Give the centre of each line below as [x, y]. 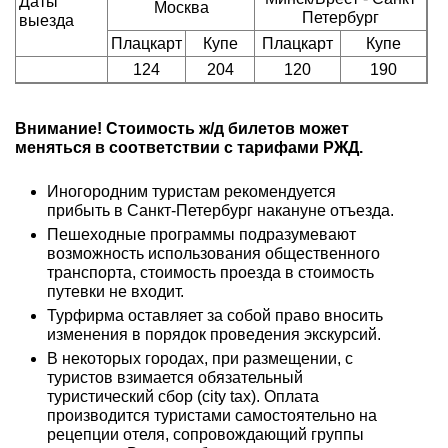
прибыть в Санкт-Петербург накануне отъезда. [220, 210]
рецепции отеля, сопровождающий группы [205, 434]
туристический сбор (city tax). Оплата [183, 396]
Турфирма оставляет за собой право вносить [215, 315]
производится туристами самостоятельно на [212, 415]
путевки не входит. [115, 291]
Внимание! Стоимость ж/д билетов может [182, 128]
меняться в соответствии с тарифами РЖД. [191, 147]
